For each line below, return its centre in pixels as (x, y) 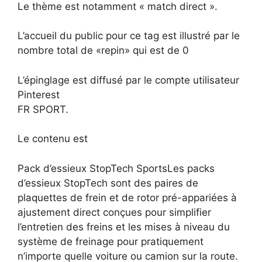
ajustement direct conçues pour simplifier (114, 212)
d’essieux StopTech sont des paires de (108, 183)
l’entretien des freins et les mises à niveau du (124, 227)
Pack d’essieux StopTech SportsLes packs (116, 168)
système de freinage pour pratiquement (111, 241)
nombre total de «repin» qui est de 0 (103, 51)
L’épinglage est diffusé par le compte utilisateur (128, 80)
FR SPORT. (43, 109)
